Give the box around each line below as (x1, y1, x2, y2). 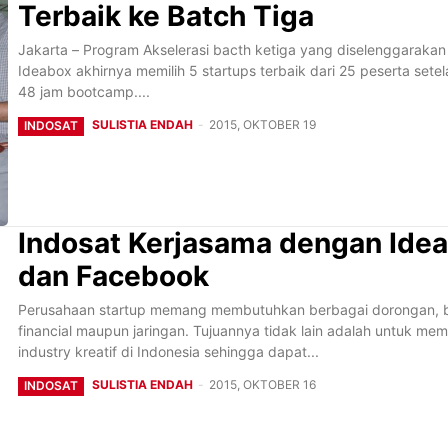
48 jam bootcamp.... (18, 82, 150, 100)
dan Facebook (18, 258, 209, 293)
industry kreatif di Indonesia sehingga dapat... (18, 342, 319, 360)
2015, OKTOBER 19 (209, 116, 316, 132)
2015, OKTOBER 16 (209, 376, 316, 392)
